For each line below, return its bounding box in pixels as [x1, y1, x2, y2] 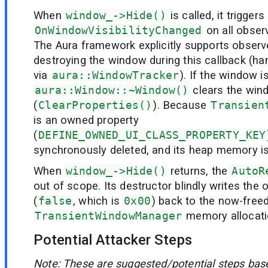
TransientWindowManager [35, 209, 182, 223]
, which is [73, 194, 123, 208]
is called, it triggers [167, 8, 265, 22]
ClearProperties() [38, 98, 153, 111]
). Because [153, 98, 210, 111]
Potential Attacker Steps [33, 231, 192, 248]
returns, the [167, 165, 231, 178]
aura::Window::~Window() [35, 83, 189, 96]
